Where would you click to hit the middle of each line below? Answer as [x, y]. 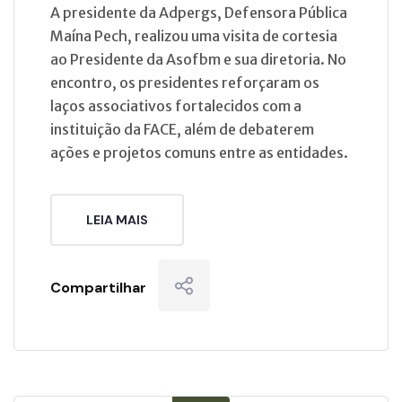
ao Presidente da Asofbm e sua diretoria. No [198, 59]
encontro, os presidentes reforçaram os [185, 82]
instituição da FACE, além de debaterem [182, 129]
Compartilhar [98, 287]
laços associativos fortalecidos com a [176, 105]
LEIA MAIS [117, 219]
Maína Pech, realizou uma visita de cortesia [194, 35]
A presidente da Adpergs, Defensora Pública [199, 12]
